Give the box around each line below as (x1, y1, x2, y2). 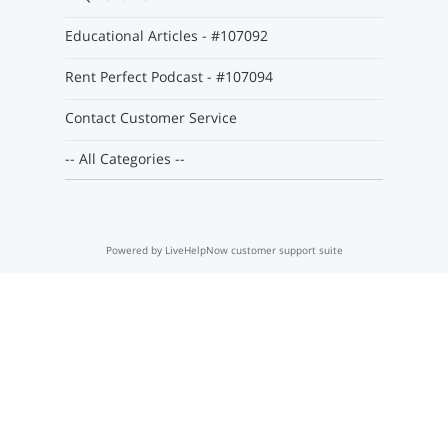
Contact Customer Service (64, 108, 237, 128)
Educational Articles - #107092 (64, 26, 268, 46)
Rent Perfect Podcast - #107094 (64, 67, 273, 87)
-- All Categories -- (64, 149, 185, 169)
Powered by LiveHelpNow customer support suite (105, 243, 343, 258)
